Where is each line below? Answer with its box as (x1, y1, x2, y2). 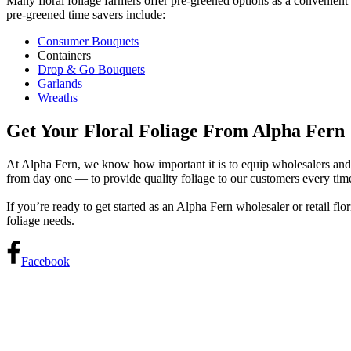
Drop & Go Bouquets (38, 62, 145, 76)
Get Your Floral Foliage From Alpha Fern (6, 120, 345, 141)
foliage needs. (6, 213, 74, 227)
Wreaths (38, 90, 78, 104)
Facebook (20, 254, 70, 268)
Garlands (38, 76, 82, 90)
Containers (38, 48, 91, 62)
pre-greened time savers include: (6, 7, 165, 21)
